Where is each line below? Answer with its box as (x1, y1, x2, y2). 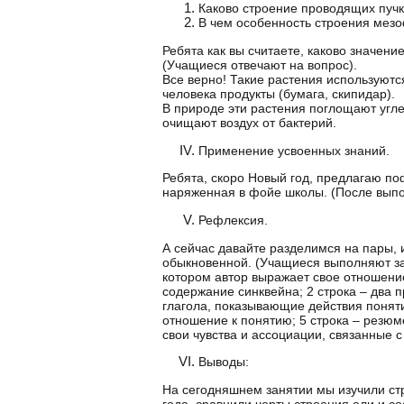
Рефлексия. (198, 213, 268, 228)
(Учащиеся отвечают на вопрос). (162, 58, 357, 73)
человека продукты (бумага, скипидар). (162, 87, 395, 102)
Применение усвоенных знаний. (198, 142, 390, 158)
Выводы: (198, 354, 249, 370)
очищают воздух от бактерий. (162, 115, 336, 131)
